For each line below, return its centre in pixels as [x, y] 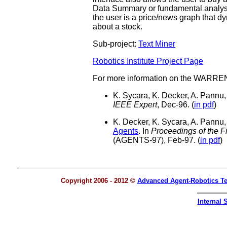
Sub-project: [116, 44]
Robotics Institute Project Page [148, 61]
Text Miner [157, 44]
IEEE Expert [135, 105]
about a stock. [118, 27]
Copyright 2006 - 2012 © [98, 181]
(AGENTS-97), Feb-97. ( [157, 140]
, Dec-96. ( [176, 105]
